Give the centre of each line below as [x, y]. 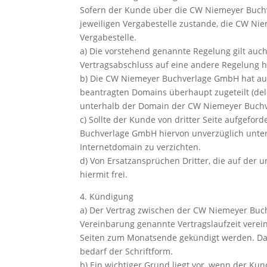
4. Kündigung [107, 196]
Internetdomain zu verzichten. [141, 147]
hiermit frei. [104, 174]
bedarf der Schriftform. [127, 251]
